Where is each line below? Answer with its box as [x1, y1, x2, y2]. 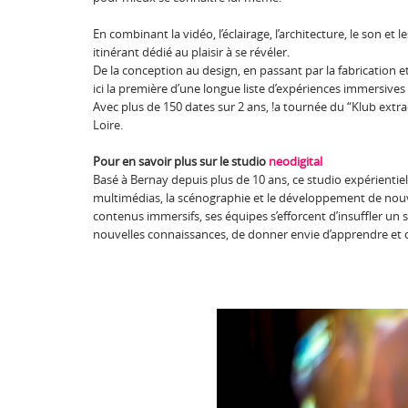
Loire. [93, 117, 123, 133]
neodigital [269, 153, 322, 169]
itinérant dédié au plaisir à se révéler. [93, 44, 290, 60]
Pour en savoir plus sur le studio [93, 153, 269, 169]
